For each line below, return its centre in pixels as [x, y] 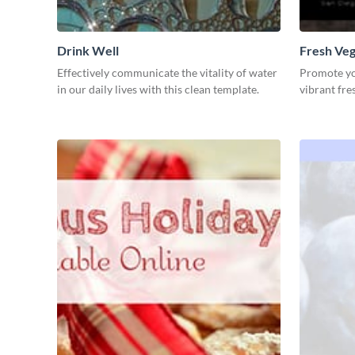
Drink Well [88, 50]
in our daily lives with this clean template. [158, 89]
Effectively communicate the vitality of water [167, 72]
